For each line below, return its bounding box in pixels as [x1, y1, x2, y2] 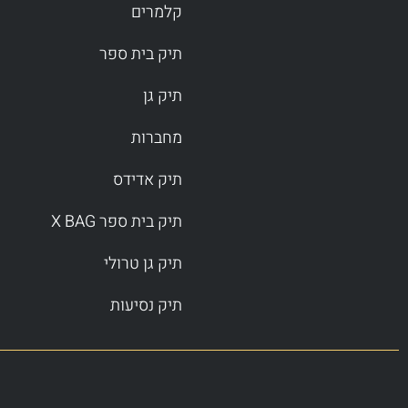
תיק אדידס [112, 168, 182, 193]
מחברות [130, 126, 182, 151]
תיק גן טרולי [103, 251, 182, 277]
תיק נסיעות [109, 293, 182, 319]
